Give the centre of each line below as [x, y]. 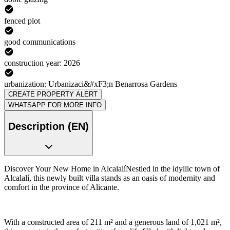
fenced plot [22, 21]
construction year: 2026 [42, 63]
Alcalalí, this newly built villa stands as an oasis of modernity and [110, 178]
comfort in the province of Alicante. [62, 187]
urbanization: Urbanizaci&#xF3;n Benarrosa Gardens [91, 84]
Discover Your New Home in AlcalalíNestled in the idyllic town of [112, 169]
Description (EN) [49, 126]
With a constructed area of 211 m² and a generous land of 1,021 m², [113, 222]
